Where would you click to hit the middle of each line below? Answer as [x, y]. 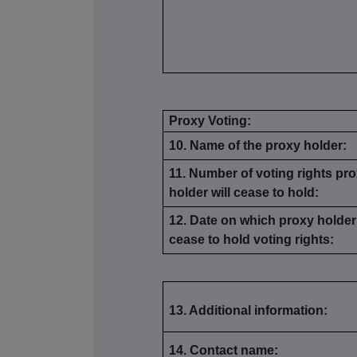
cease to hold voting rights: [252, 240]
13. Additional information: [249, 311]
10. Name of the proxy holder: [258, 146]
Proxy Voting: [210, 121]
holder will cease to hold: [244, 193]
